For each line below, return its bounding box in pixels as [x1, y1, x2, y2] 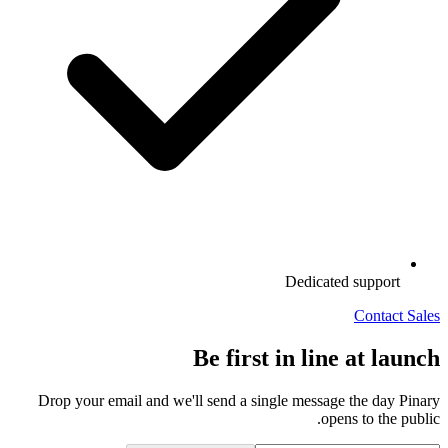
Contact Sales [354, 306, 440, 324]
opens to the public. [321, 409, 440, 427]
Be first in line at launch [193, 344, 440, 371]
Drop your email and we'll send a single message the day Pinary [38, 391, 440, 409]
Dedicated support [285, 272, 400, 290]
